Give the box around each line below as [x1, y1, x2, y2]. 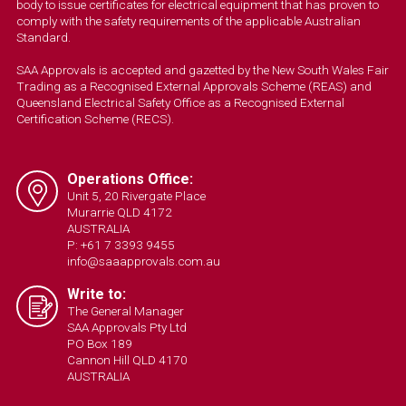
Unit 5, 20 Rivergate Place [66, 188, 206, 204]
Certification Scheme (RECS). [15, 111, 174, 127]
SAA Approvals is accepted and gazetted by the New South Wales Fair [15, 63, 389, 78]
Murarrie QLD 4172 [66, 205, 172, 220]
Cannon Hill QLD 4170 [66, 353, 188, 368]
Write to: [66, 285, 126, 304]
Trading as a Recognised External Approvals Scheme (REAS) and [15, 79, 372, 94]
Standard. [15, 30, 71, 45]
